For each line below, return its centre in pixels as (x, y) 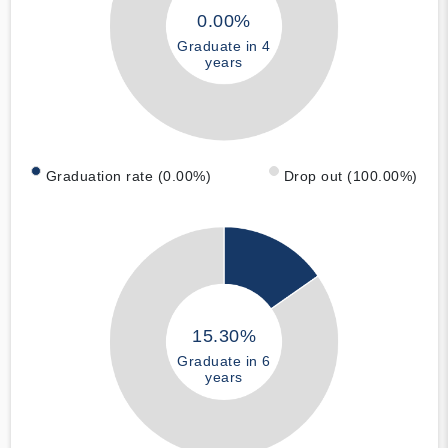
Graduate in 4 (224, 45)
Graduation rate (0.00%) (128, 176)
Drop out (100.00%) (350, 176)
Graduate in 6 (224, 361)
